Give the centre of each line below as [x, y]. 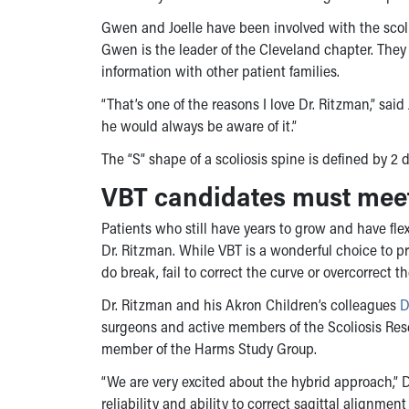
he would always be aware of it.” [199, 125]
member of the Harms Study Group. [209, 348]
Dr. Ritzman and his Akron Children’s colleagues [251, 304]
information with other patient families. [220, 70]
